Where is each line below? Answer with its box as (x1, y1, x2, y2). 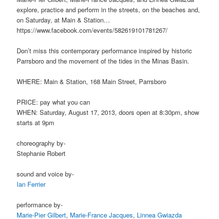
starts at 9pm (17, 118, 55, 128)
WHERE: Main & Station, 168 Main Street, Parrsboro (17, 76, 167, 86)
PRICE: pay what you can (17, 97, 90, 107)
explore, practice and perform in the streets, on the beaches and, (17, 4, 200, 14)
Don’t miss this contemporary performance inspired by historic (17, 45, 193, 55)
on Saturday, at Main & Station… (17, 15, 110, 24)
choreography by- (17, 138, 66, 148)
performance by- (17, 200, 63, 210)
